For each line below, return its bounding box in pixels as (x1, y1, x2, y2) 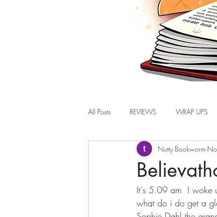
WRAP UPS (176, 107, 208, 116)
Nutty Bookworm (158, 144, 205, 154)
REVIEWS (130, 107, 156, 116)
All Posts (88, 107, 110, 116)
